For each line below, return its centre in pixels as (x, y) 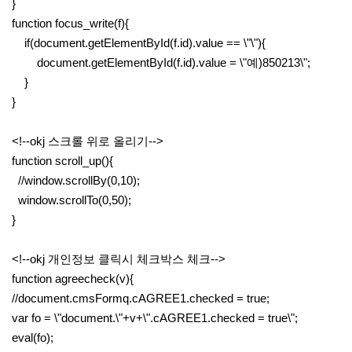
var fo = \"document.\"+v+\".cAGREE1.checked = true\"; (155, 318)
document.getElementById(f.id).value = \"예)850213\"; (161, 62)
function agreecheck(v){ (73, 279)
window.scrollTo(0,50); (71, 200)
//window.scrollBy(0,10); (76, 180)
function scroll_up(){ (62, 161)
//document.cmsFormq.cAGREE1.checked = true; (141, 298)
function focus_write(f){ (70, 23)
